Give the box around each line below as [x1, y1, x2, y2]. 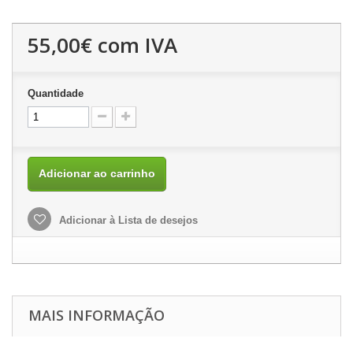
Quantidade [28, 87, 84, 99]
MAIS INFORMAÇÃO [28, 305, 165, 325]
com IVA [92, 30, 177, 59]
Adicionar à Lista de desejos [56, 214, 198, 226]
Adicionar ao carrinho [39, 166, 155, 180]
